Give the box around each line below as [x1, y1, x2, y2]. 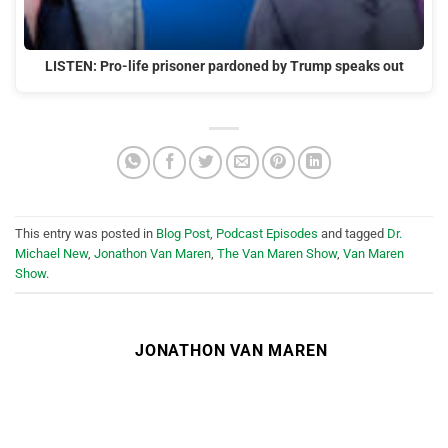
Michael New [15, 245, 88, 261]
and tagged [318, 225, 387, 241]
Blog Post [156, 225, 210, 241]
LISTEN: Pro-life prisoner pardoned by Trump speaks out [44, 57, 404, 75]
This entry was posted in [15, 225, 156, 241]
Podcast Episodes [216, 225, 318, 241]
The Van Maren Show [217, 245, 337, 261]
